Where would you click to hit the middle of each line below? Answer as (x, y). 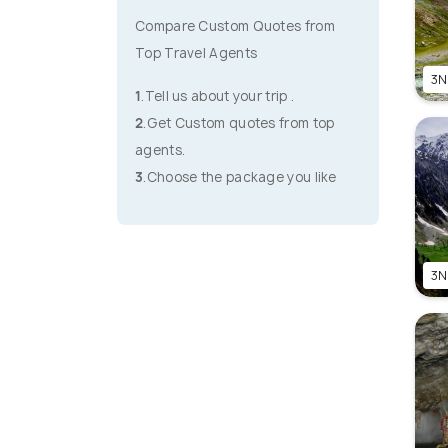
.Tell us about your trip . (218, 96)
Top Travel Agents (196, 53)
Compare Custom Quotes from (235, 26)
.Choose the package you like (240, 177)
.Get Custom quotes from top (239, 123)
